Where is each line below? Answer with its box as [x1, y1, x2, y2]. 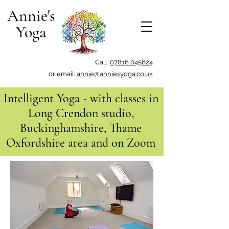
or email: [49, 70, 77, 78]
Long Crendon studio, [28, 106, 134, 121]
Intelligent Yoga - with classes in [3, 91, 158, 106]
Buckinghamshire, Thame [20, 121, 142, 135]
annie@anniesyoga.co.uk [77, 70, 153, 78]
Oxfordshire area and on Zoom [6, 135, 155, 150]
